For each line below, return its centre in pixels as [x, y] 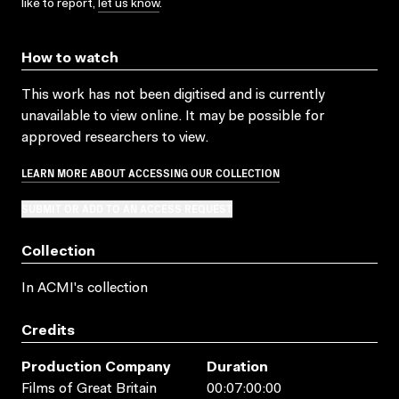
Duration [237, 367]
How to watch [70, 58]
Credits [48, 331]
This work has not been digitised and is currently [173, 95]
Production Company [96, 367]
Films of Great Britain [89, 389]
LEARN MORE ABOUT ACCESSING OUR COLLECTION [151, 172]
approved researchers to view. [115, 138]
